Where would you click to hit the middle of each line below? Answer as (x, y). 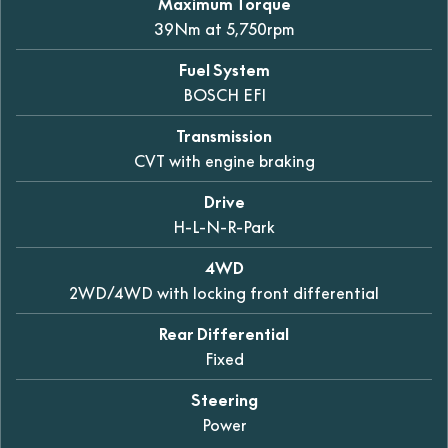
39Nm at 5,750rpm (224, 28)
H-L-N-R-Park (224, 226)
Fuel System (224, 69)
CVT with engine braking (224, 160)
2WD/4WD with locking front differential (224, 292)
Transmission (224, 135)
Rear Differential (224, 333)
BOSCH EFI (224, 94)
